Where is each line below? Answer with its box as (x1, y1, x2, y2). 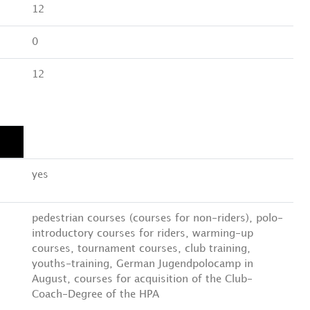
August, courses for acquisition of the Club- (32, 275, 253, 284)
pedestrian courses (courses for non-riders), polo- (32, 214, 283, 224)
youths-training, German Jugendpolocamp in (32, 259, 253, 269)
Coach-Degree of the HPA (32, 290, 159, 300)
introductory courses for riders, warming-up (32, 229, 253, 239)
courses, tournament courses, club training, (32, 244, 250, 254)
